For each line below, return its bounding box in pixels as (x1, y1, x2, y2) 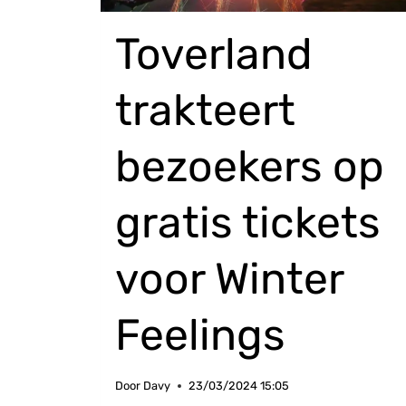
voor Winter (115, 252, 343, 304)
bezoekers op (115, 140, 384, 192)
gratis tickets (115, 196, 380, 248)
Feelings (115, 308, 285, 361)
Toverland (115, 27, 313, 80)
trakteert (115, 83, 295, 136)
